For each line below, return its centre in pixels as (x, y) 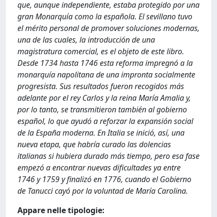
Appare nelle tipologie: (61, 210)
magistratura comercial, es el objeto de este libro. (101, 51)
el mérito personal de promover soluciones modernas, (108, 28)
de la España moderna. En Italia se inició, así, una (101, 133)
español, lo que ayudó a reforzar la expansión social (105, 121)
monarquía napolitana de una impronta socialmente (106, 75)
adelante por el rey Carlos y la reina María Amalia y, (104, 98)
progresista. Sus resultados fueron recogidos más (101, 86)
